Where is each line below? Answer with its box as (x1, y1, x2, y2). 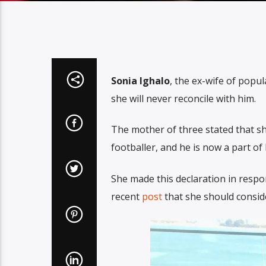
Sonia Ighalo (110, 74, 170, 87)
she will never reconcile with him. (110, 91, 256, 105)
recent (110, 189, 142, 203)
